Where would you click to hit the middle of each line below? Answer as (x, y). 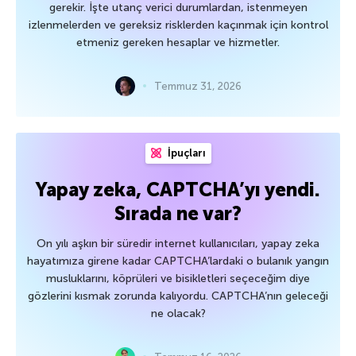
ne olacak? (178, 313)
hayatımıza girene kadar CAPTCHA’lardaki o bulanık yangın (178, 261)
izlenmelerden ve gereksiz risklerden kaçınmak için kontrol (178, 25)
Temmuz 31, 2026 (197, 86)
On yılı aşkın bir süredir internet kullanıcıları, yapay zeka (178, 243)
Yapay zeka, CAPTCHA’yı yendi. (178, 189)
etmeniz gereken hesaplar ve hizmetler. (178, 42)
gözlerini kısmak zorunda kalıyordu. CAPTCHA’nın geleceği (178, 296)
